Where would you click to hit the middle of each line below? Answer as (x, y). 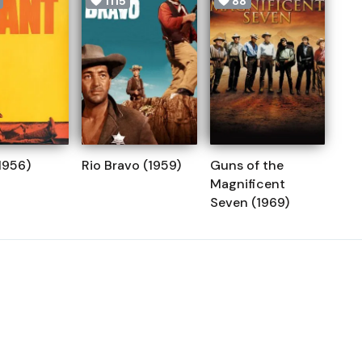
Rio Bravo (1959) (131, 166)
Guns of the (246, 166)
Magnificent (247, 184)
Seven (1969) (249, 203)
